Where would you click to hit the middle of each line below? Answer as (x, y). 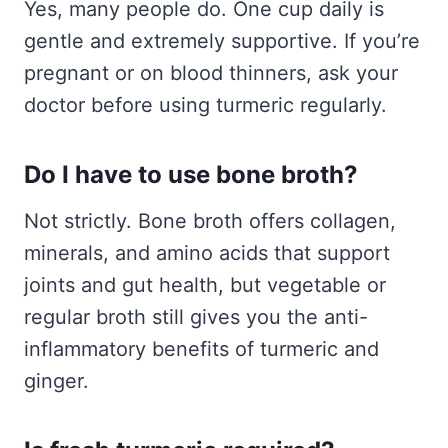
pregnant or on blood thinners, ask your (211, 73)
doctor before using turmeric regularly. (205, 105)
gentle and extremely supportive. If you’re (222, 41)
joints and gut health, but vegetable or (205, 285)
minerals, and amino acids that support (207, 253)
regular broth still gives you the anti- (196, 317)
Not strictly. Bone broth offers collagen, (210, 221)
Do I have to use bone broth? (191, 175)
